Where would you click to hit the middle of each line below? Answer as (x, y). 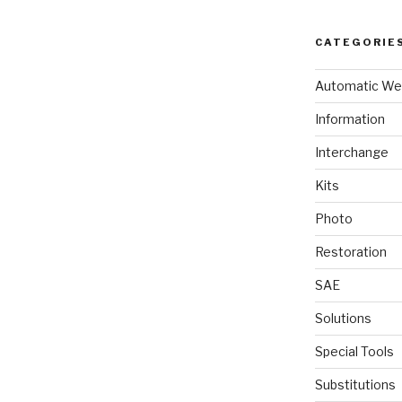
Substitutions (355, 384)
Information (350, 118)
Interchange (351, 152)
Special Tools (354, 351)
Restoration (350, 251)
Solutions (343, 318)
